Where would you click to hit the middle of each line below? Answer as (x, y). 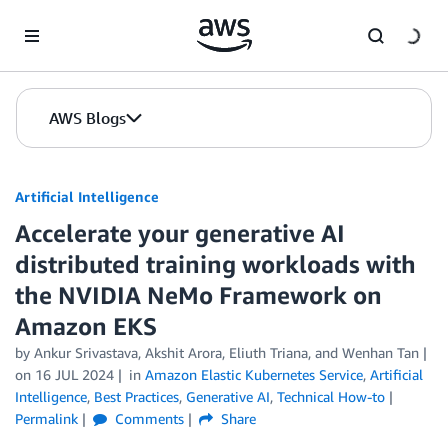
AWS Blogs (87, 118)
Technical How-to (331, 396)
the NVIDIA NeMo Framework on (198, 295)
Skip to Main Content (75, 19)
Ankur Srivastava (86, 352)
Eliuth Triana (268, 352)
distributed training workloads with (215, 264)
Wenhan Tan (380, 352)
